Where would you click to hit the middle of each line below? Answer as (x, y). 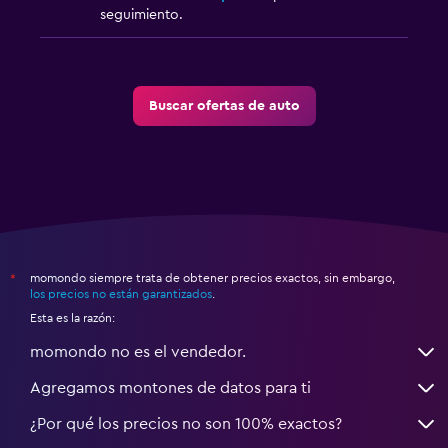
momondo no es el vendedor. (138, 352)
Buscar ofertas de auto (224, 106)
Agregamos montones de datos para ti (170, 388)
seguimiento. (141, 15)
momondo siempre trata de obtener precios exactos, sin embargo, (212, 278)
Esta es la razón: (72, 318)
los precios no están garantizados (121, 294)
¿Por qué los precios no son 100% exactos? (186, 424)
